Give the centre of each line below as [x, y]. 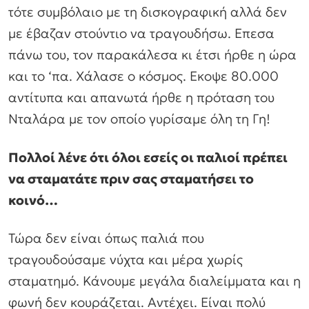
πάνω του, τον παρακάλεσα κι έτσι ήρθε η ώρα [152, 55]
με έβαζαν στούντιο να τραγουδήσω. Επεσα [141, 33]
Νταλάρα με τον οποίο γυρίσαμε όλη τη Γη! [139, 119]
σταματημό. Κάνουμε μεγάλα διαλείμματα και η [154, 281]
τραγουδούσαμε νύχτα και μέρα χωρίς [126, 260]
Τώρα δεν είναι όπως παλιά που [106, 238]
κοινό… [33, 200]
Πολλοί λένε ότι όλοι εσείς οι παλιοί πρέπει [148, 157]
